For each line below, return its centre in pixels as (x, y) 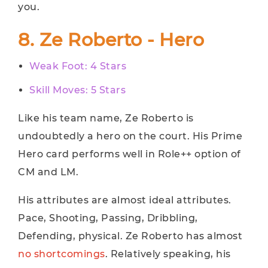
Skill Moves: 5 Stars (77, 90)
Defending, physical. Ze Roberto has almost (130, 236)
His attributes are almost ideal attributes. (125, 200)
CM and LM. (48, 172)
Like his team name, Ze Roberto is (106, 118)
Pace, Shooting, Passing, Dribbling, (108, 218)
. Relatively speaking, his (168, 254)
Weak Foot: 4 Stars (78, 66)
